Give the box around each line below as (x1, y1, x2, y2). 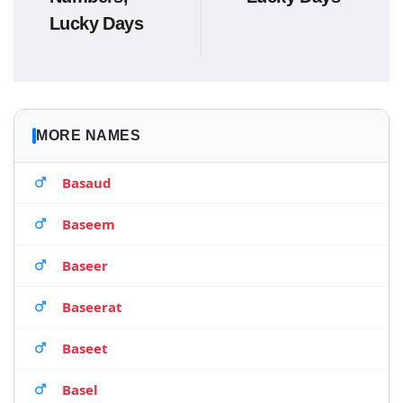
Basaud (62, 174, 112, 192)
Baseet (62, 339, 108, 357)
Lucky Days (49, 13, 144, 33)
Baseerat (62, 298, 122, 316)
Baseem (62, 215, 115, 233)
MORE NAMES (36, 128, 140, 143)
